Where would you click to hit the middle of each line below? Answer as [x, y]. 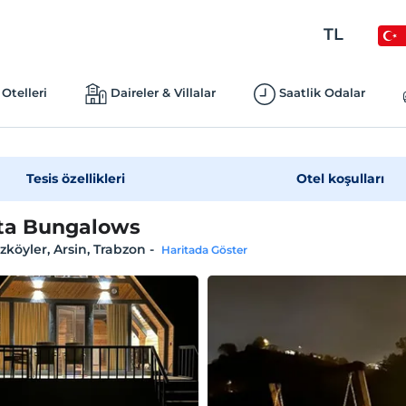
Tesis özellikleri [75, 179]
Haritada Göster [204, 250]
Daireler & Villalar [163, 92]
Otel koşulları [340, 179]
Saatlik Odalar [322, 92]
